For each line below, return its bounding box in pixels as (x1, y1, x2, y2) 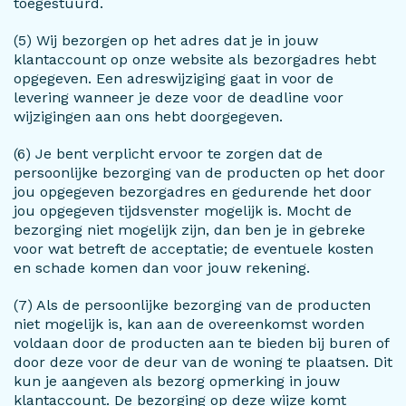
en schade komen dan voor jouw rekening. (14, 259, 310, 276)
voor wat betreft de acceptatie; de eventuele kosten (14, 240, 373, 257)
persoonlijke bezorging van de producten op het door (14, 164, 385, 181)
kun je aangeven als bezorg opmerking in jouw (14, 372, 340, 390)
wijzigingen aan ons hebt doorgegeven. (14, 108, 283, 125)
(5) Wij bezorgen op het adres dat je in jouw (14, 32, 318, 49)
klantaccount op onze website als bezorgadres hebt (14, 51, 376, 68)
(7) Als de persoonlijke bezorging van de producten (14, 296, 371, 314)
